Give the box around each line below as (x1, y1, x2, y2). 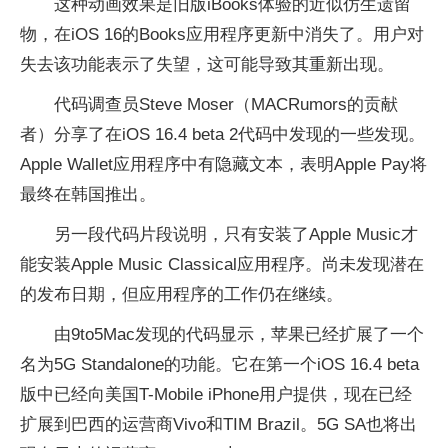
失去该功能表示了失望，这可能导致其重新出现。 (20, 54, 394, 74)
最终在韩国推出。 (20, 184, 156, 204)
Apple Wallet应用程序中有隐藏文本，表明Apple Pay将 (20, 154, 427, 174)
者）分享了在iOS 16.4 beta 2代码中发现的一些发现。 (20, 124, 425, 144)
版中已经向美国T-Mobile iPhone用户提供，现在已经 (20, 384, 412, 404)
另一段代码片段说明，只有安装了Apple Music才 (54, 224, 418, 244)
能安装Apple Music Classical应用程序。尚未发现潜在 (20, 254, 424, 274)
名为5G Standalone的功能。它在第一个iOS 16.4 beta (20, 354, 419, 374)
